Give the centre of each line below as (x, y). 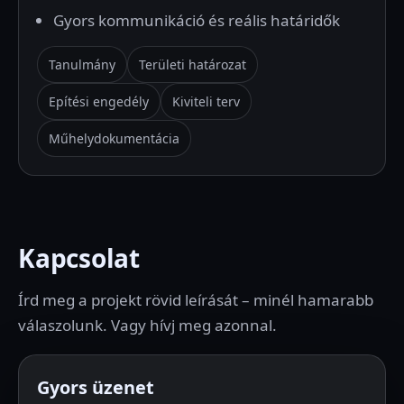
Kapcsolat (79, 258)
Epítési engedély (99, 101)
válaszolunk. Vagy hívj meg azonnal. (147, 325)
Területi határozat (193, 64)
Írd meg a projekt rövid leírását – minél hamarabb (196, 300)
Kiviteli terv (206, 101)
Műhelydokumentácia (114, 138)
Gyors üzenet (96, 387)
